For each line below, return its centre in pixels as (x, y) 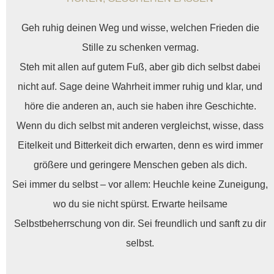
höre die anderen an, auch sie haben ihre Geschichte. (140, 106)
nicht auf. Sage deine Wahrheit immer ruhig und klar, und (140, 86)
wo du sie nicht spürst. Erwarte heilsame (140, 204)
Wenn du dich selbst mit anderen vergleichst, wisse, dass (140, 125)
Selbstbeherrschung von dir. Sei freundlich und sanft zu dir (140, 223)
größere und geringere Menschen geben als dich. (140, 165)
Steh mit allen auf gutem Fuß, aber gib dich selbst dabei (140, 67)
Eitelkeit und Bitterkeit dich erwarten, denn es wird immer (140, 145)
